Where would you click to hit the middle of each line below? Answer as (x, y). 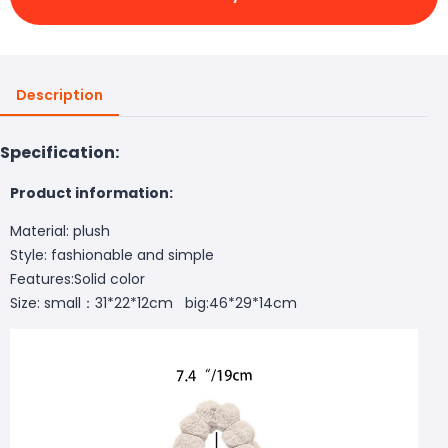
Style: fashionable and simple (112, 254)
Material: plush (60, 230)
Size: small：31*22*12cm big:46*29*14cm (153, 302)
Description (59, 94)
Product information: (91, 192)
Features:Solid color (77, 278)
